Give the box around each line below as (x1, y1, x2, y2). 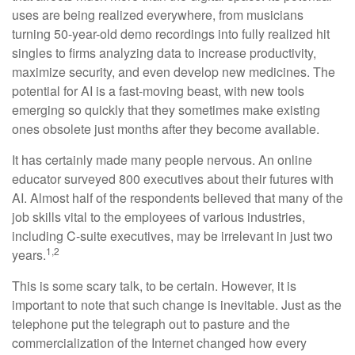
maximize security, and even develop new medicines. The (12, 63, 335, 81)
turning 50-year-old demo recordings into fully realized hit (12, 25, 330, 43)
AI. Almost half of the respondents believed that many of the (12, 189, 343, 207)
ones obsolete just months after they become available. (12, 120, 319, 138)
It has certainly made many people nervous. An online (12, 151, 312, 169)
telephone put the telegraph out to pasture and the (12, 315, 290, 333)
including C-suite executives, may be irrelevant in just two (12, 227, 333, 245)
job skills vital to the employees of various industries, (12, 208, 305, 226)
